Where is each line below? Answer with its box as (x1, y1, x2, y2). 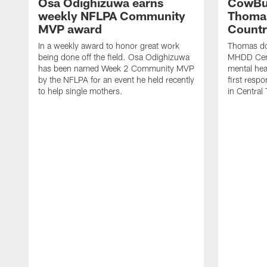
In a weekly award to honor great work (38, 41, 179, 51)
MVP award (38, 21, 102, 36)
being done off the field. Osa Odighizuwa (38, 52, 190, 63)
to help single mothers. (38, 86, 123, 97)
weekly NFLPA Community (38, 8, 185, 23)
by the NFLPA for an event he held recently (38, 74, 194, 85)
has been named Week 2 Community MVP (38, 63, 194, 74)
